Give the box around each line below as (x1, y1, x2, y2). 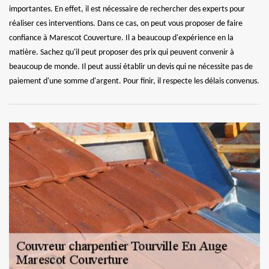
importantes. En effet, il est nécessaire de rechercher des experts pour (9, 4, 245, 14)
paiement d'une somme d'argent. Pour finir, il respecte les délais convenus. (9, 76, 259, 86)
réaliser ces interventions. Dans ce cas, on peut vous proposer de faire (9, 19, 243, 28)
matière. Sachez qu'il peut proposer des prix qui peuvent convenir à (9, 47, 234, 57)
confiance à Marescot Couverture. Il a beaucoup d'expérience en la (9, 33, 234, 43)
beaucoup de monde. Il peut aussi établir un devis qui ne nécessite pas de (9, 62, 253, 71)
